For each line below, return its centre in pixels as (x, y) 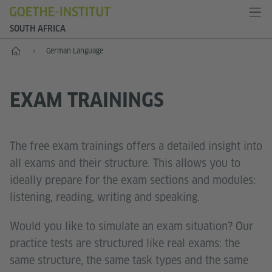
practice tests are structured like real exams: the (125, 243)
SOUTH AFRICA (38, 29)
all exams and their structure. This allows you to (125, 163)
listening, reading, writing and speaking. (105, 197)
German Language (75, 51)
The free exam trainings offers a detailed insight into (136, 146)
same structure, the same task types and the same (129, 260)
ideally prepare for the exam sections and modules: (133, 180)
